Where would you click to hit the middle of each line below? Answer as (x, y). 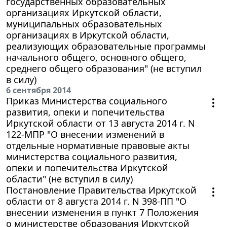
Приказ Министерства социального (87, 101)
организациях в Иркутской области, (88, 35)
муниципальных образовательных (84, 24)
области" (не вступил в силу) (69, 179)
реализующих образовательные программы (106, 46)
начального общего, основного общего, (96, 57)
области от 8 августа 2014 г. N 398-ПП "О (96, 201)
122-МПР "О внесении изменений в (85, 134)
